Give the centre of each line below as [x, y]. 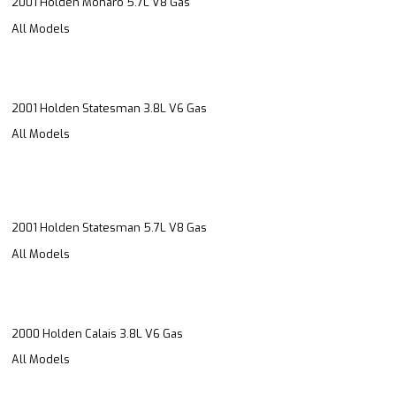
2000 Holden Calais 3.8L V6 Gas [97, 333]
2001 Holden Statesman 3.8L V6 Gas [109, 108]
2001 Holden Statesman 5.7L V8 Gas [109, 228]
